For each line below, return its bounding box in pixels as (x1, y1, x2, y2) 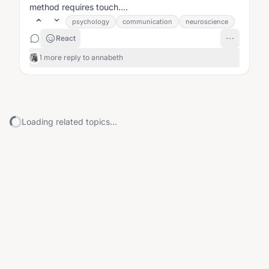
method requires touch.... (29, 2, 128, 12)
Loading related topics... (22, 116, 117, 127)
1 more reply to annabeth (39, 53, 123, 62)
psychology (72, 17, 109, 26)
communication (122, 17, 172, 26)
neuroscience (186, 17, 228, 26)
